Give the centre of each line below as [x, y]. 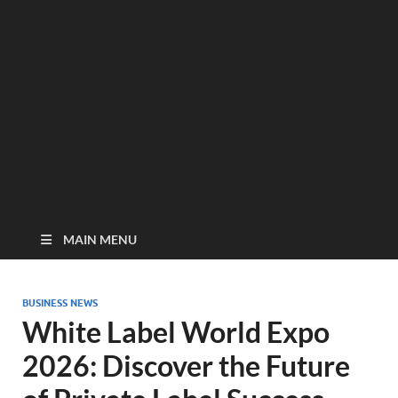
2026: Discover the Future [186, 366]
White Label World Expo [176, 332]
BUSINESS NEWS [60, 303]
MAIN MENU [100, 239]
